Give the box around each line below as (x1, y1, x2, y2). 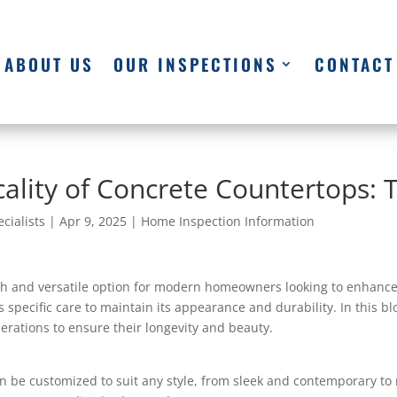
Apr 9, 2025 (59, 213, 128, 230)
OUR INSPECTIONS (113, 51, 277, 76)
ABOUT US (4, 51, 94, 76)
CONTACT (314, 51, 394, 76)
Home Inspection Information (141, 213, 315, 230)
